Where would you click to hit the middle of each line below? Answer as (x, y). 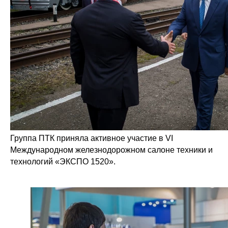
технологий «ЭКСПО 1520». (63, 162)
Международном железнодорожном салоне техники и (111, 150)
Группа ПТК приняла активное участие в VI (92, 138)
